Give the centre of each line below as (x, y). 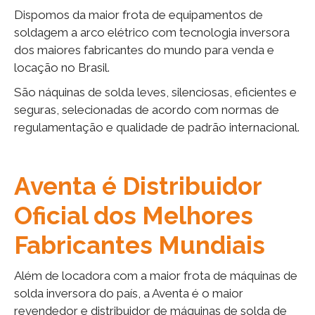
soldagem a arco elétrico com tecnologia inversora (152, 32)
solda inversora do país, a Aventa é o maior (129, 293)
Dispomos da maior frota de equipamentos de (139, 14)
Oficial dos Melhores (134, 215)
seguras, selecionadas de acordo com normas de (147, 109)
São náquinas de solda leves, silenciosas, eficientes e (155, 92)
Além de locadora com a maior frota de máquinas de (156, 275)
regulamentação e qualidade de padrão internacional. (157, 127)
